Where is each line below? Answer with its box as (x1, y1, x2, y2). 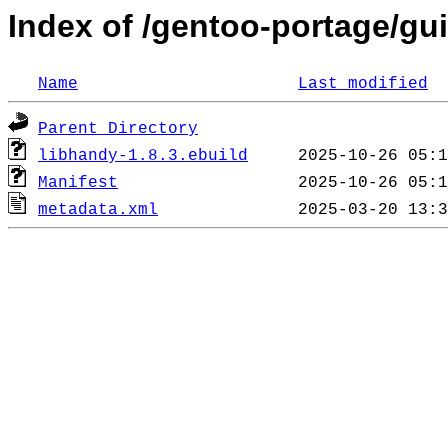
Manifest (38, 174, 118, 193)
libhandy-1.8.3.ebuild (38, 147, 248, 166)
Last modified (298, 75, 428, 94)
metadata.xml (38, 201, 158, 220)
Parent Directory (38, 120, 198, 139)
